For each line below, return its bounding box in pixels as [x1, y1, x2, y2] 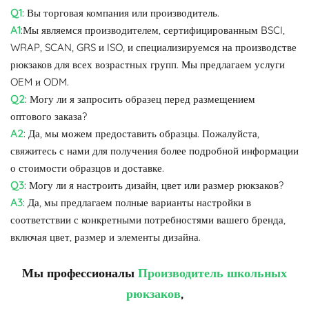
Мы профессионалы [22, 264, 138, 281]
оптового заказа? [10, 109, 87, 123]
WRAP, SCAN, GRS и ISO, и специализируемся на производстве [10, 40, 297, 54]
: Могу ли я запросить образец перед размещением [25, 92, 255, 106]
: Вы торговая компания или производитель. [22, 6, 219, 19]
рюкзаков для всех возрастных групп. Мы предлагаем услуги [10, 57, 285, 71]
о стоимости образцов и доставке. [10, 161, 164, 175]
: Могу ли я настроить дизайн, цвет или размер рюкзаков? [24, 178, 283, 192]
